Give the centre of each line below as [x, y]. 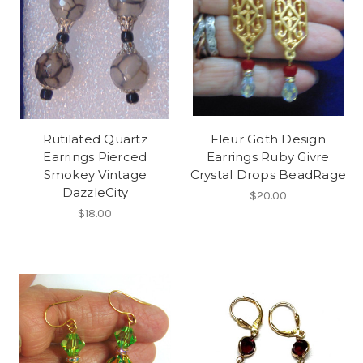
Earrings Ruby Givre [268, 156]
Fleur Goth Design [268, 139]
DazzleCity [95, 192]
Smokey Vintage [95, 174]
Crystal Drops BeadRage [268, 174]
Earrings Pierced [95, 156]
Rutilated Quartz [95, 139]
